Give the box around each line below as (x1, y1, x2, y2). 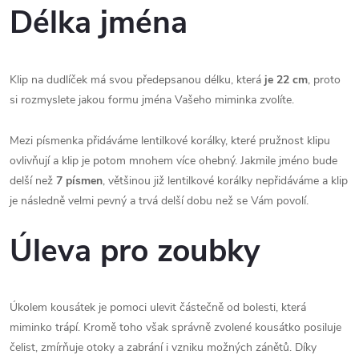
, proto (308, 71, 341, 87)
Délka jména (10, 2, 188, 45)
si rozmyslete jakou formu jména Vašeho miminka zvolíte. (10, 91, 297, 107)
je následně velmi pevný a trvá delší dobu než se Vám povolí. (10, 192, 312, 208)
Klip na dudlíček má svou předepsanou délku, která (10, 71, 261, 87)
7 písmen (56, 172, 103, 188)
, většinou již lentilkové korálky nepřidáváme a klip (103, 172, 348, 188)
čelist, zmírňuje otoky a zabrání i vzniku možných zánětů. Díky (10, 340, 317, 356)
